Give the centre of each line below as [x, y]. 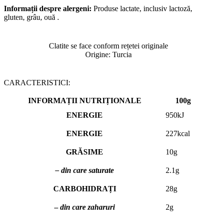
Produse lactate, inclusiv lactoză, [142, 9]
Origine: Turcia [108, 54]
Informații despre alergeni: [48, 9]
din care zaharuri [86, 207]
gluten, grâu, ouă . [31, 17]
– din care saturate [85, 170]
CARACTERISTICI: [37, 82]
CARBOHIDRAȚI [85, 188]
